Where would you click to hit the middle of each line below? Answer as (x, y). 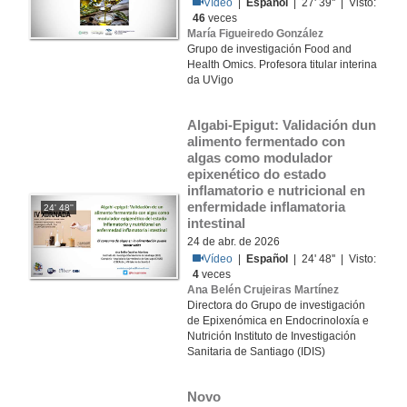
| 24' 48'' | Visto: (333, 259)
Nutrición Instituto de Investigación (272, 336)
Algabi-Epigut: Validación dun (282, 125)
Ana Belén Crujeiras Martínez (263, 290)
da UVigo (210, 80)
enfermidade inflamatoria (266, 207)
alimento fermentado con (266, 141)
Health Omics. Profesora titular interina (282, 65)
